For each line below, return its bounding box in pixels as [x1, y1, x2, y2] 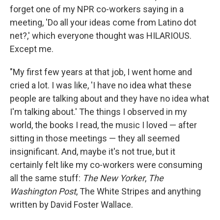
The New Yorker [82, 173, 145, 183]
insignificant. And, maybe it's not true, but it [10, 146, 175, 157]
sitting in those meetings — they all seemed [10, 133, 180, 143]
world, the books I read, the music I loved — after [10, 120, 197, 130]
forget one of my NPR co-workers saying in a [10, 4, 184, 14]
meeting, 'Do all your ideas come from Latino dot [10, 17, 196, 27]
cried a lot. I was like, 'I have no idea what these [10, 80, 192, 90]
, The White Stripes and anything [76, 186, 201, 196]
